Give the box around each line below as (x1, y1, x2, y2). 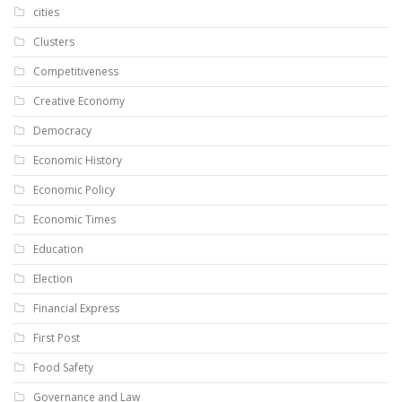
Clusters (33, 34, 74, 50)
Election (33, 271, 73, 287)
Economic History (33, 153, 122, 169)
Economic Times (33, 212, 116, 228)
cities (33, 4, 59, 21)
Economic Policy (33, 182, 115, 198)
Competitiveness (33, 64, 118, 80)
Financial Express (33, 301, 119, 317)
